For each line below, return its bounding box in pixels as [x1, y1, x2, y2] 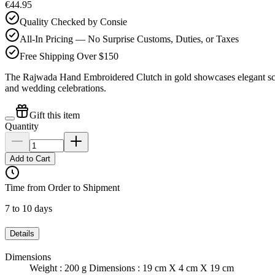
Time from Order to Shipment [5, 182, 120, 193]
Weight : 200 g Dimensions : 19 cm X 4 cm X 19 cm [29, 262, 234, 273]
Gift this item [29, 110, 80, 121]
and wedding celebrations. [5, 83, 106, 94]
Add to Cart [10, 154, 50, 164]
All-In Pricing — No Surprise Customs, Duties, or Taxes [20, 34, 239, 45]
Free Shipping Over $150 [20, 51, 118, 62]
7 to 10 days [5, 203, 52, 214]
